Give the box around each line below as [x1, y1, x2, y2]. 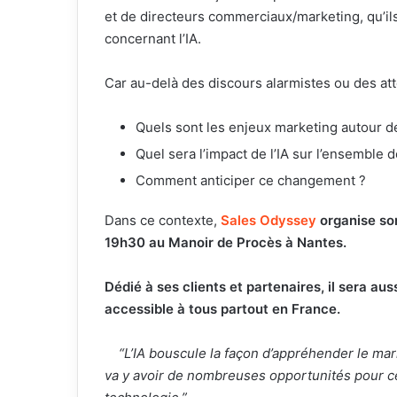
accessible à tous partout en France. [105, 300, 340, 318]
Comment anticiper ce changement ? [136, 172, 366, 190]
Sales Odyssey [221, 212, 316, 230]
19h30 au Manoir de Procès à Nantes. [105, 234, 346, 252]
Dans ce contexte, [105, 212, 221, 230]
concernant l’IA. [105, 30, 201, 48]
